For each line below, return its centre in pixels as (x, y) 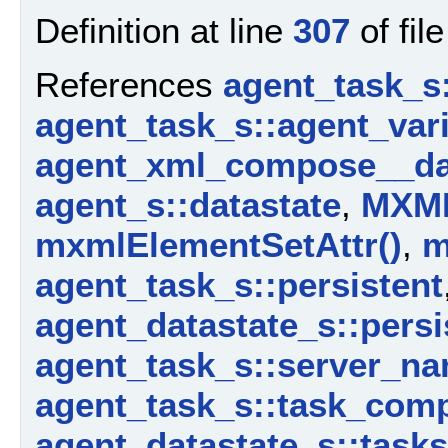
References (129, 85)
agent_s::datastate (188, 205)
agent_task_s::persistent (239, 285)
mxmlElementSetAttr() (218, 245)
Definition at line (164, 30)
